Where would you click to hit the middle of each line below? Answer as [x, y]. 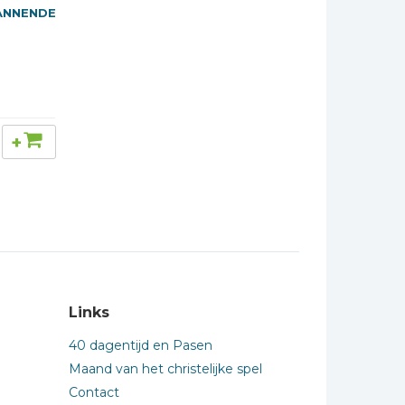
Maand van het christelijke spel [165, 369]
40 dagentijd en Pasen [141, 345]
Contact [94, 392]
